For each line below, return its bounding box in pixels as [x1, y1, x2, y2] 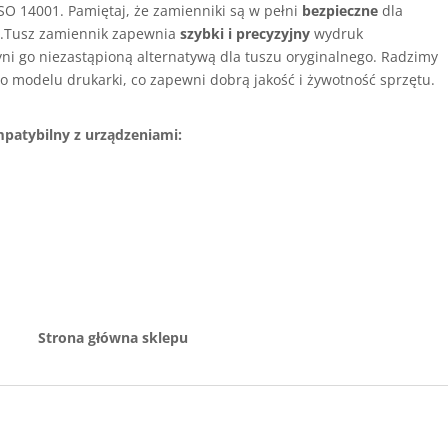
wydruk [310, 24, 364, 43]
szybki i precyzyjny [180, 24, 311, 43]
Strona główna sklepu [38, 328, 189, 347]
